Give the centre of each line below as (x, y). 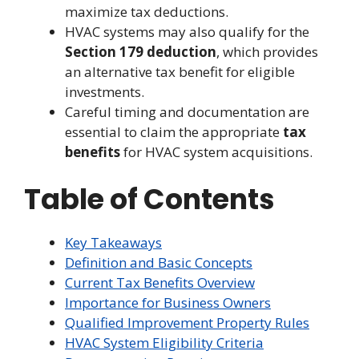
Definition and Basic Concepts (159, 262)
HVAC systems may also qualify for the (187, 32)
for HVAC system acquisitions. (216, 152)
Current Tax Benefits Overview (160, 282)
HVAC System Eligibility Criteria (164, 342)
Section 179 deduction (141, 52)
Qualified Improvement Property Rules (187, 322)
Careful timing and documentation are (187, 112)
